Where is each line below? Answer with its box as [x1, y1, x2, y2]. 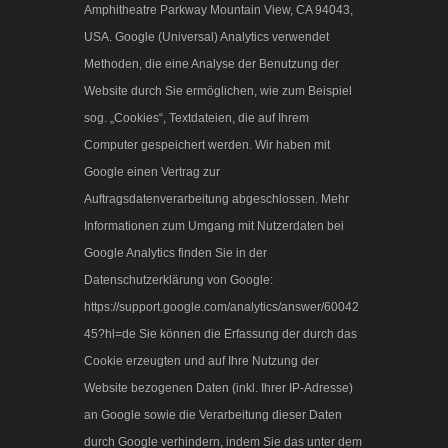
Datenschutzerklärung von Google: [84, 273, 273, 288]
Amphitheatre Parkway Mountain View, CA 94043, [84, 3, 353, 18]
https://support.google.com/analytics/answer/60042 [84, 300, 359, 315]
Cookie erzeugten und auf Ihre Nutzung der [84, 354, 319, 369]
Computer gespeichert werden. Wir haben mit [84, 138, 330, 153]
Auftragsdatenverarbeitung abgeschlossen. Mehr [84, 192, 349, 207]
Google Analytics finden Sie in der [84, 246, 267, 261]
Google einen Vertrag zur [84, 165, 220, 180]
